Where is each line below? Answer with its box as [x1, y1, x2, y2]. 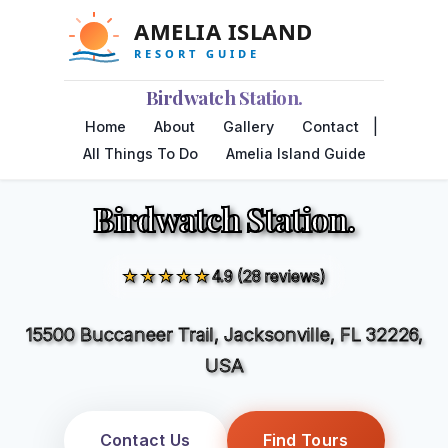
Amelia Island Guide [225, 145, 366, 162]
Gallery [222, 118, 274, 135]
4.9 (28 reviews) [212, 264, 326, 284]
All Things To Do [82, 145, 198, 162]
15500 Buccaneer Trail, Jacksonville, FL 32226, [25, 323, 423, 345]
